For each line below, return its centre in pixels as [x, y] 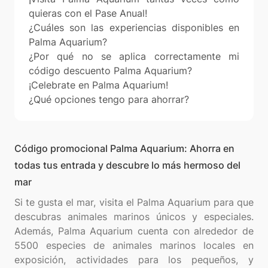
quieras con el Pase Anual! [88, 13]
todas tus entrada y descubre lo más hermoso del [127, 165]
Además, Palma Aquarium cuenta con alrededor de [134, 231]
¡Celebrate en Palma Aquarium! [98, 85]
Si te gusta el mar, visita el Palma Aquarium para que [134, 202]
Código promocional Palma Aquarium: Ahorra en [124, 148]
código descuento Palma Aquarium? [110, 71]
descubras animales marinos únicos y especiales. [134, 217]
